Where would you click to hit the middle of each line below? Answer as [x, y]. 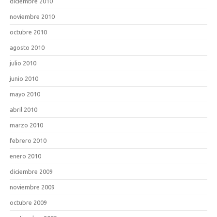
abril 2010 [23, 109]
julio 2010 [23, 63]
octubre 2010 [28, 32]
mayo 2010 [25, 94]
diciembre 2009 [31, 171]
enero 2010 [25, 156]
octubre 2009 [28, 202]
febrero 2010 [28, 140]
